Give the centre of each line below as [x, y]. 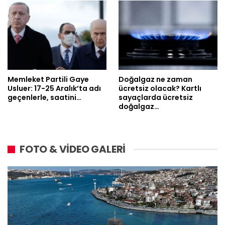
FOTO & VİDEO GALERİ [73, 149]
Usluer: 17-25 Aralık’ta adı [54, 89]
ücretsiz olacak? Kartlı [160, 89]
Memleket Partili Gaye [48, 80]
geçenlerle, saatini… [44, 98]
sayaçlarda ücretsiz [156, 98]
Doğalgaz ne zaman [155, 80]
